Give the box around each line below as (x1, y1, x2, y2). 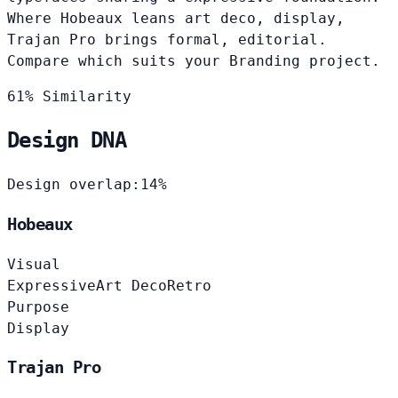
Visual (7, 255, 60, 273)
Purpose (7, 298, 69, 315)
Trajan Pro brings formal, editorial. (7, 30, 327, 48)
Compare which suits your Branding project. (7, 52, 380, 69)
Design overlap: (7, 176, 140, 194)
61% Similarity (7, 87, 131, 105)
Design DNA (7, 128, 126, 154)
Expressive (7, 276, 96, 294)
